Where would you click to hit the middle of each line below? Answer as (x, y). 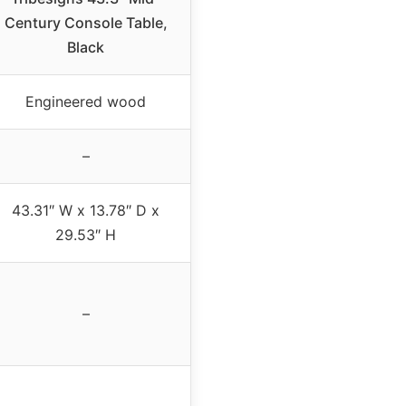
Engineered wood (86, 102)
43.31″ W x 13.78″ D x (86, 211)
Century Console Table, (86, 23)
